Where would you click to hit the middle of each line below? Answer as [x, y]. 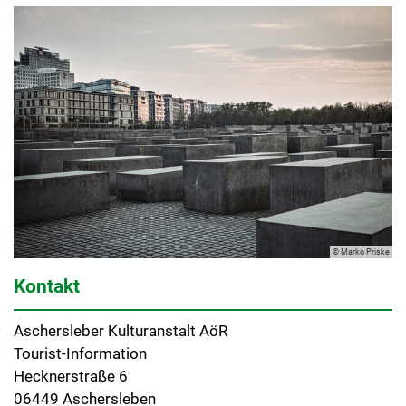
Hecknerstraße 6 [71, 377]
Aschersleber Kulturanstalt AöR [121, 331]
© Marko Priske [361, 252]
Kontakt [47, 286]
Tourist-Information [80, 354]
